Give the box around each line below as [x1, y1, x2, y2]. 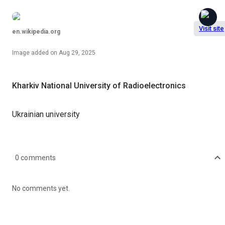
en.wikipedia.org [12, 28, 60, 35]
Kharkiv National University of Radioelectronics [12, 81, 186, 90]
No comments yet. [12, 184, 70, 192]
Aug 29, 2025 [59, 49, 95, 56]
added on [30, 49, 57, 56]
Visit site [199, 25, 224, 32]
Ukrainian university [12, 109, 80, 119]
